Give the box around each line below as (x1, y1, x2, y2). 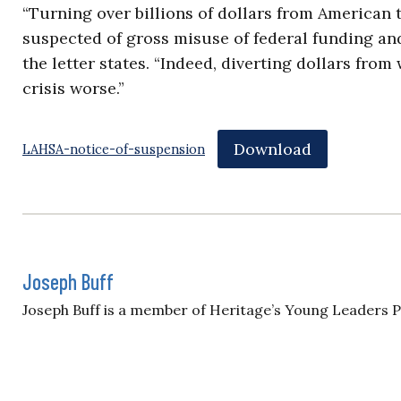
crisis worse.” (22, 78, 124, 99)
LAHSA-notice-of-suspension (22, 141, 205, 158)
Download (233, 138, 311, 159)
